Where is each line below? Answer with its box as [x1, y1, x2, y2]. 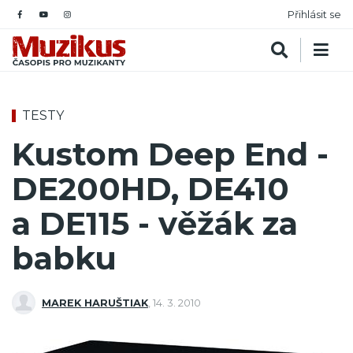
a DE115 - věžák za [12, 204, 298, 243]
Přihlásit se [288, 8, 341, 20]
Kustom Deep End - [12, 135, 329, 174]
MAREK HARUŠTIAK [42, 296, 148, 309]
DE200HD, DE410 [12, 169, 289, 209]
